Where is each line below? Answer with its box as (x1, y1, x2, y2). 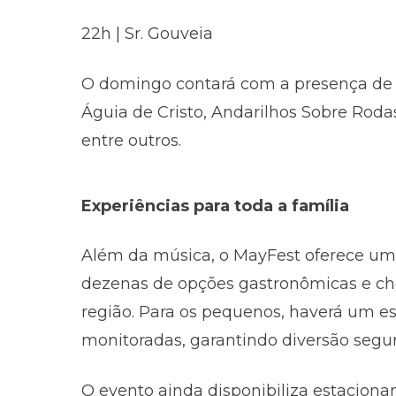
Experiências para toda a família (81, 195, 349, 216)
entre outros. (81, 130, 181, 150)
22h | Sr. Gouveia (81, 24, 213, 44)
